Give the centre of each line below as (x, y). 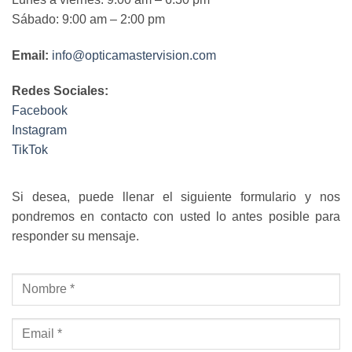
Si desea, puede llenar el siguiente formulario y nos (176, 197)
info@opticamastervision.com (134, 55)
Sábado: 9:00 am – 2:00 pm (88, 19)
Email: (30, 55)
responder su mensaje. (75, 236)
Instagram (39, 130)
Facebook (40, 111)
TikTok (30, 150)
